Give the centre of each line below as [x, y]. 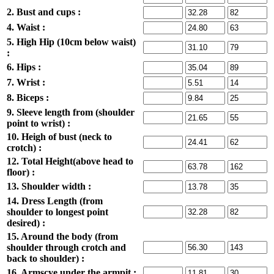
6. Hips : [24, 67]
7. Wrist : [26, 83]
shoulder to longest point [57, 212]
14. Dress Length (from [55, 201]
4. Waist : [26, 28]
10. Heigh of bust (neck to [59, 137]
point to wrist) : [39, 124]
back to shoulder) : [46, 259]
